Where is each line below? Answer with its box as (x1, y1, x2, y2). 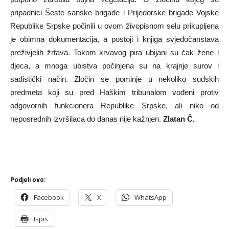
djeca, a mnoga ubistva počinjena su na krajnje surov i (10, 61, 219, 70)
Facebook (34, 193, 64, 202)
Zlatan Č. (163, 114, 195, 123)
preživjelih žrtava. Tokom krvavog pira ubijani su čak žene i (10, 48, 219, 57)
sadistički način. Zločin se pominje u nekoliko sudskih (10, 75, 219, 83)
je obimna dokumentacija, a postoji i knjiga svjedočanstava (10, 35, 219, 43)
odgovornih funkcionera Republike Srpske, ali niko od (10, 101, 219, 110)
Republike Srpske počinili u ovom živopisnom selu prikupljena (10, 21, 219, 30)
